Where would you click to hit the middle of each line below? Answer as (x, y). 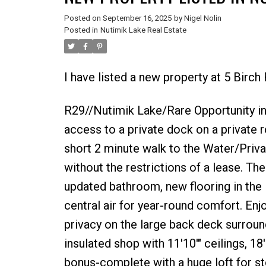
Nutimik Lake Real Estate (143, 30)
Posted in (81, 30)
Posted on (83, 18)
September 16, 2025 (137, 18)
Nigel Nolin (202, 18)
